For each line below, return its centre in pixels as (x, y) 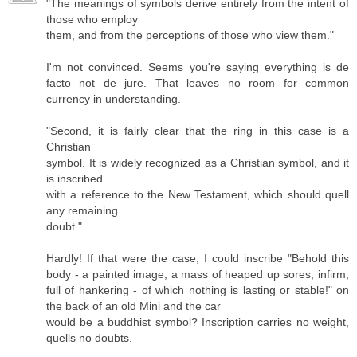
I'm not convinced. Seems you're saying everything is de (198, 67)
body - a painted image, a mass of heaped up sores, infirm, (198, 275)
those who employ (92, 20)
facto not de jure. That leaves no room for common (198, 83)
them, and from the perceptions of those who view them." (190, 35)
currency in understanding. (114, 99)
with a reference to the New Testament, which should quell (198, 195)
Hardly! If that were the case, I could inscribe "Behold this (198, 259)
